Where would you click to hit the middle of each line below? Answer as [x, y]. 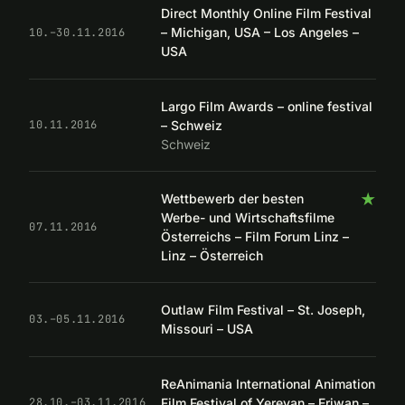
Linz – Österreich [212, 256]
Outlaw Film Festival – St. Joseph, [263, 310]
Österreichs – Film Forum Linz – [255, 237]
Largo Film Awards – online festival [267, 106]
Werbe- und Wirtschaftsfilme [248, 218]
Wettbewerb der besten [232, 199]
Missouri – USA [207, 329]
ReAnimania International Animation [268, 383]
